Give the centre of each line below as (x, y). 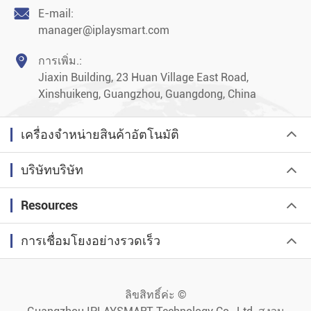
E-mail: (56, 13)
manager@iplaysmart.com (104, 30)
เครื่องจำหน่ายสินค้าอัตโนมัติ (100, 134)
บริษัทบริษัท (52, 169)
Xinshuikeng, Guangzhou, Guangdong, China (147, 94)
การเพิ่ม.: (60, 60)
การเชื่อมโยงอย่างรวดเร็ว (91, 240)
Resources (49, 205)
